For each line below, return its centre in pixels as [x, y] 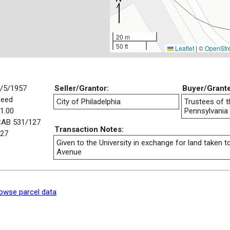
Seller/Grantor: [82, 88]
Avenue [69, 152]
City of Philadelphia [89, 101]
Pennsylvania [206, 111]
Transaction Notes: [89, 129]
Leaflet [184, 48]
